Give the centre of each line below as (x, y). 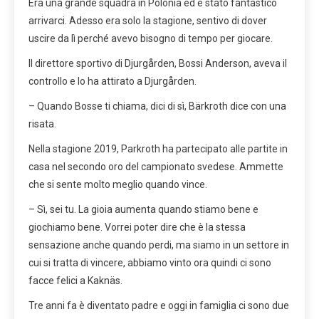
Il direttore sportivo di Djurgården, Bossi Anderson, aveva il (158, 64)
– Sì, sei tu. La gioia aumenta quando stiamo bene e (143, 210)
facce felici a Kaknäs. (75, 281)
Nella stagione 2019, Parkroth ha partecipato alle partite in (158, 149)
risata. (42, 124)
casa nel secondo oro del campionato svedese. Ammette (156, 167)
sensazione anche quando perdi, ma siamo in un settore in (159, 245)
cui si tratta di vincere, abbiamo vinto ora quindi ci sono (150, 263)
